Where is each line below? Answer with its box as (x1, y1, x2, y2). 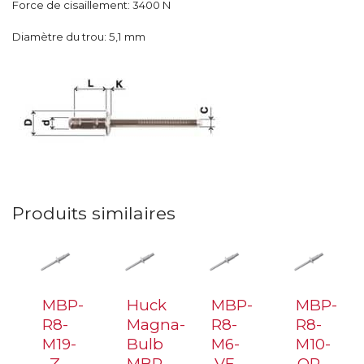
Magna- (126, 315, 185, 335)
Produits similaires (12, 202, 175, 224)
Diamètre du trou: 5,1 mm (12, 30, 145, 44)
